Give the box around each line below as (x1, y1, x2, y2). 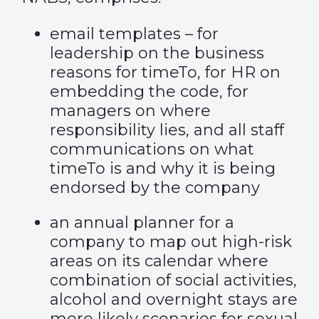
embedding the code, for (50, 82, 249, 101)
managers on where (50, 101, 211, 120)
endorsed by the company (50, 178, 260, 197)
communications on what (50, 140, 254, 159)
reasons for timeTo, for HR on (50, 63, 281, 82)
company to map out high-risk (50, 232, 292, 251)
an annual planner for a (50, 213, 234, 232)
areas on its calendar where (50, 251, 268, 271)
